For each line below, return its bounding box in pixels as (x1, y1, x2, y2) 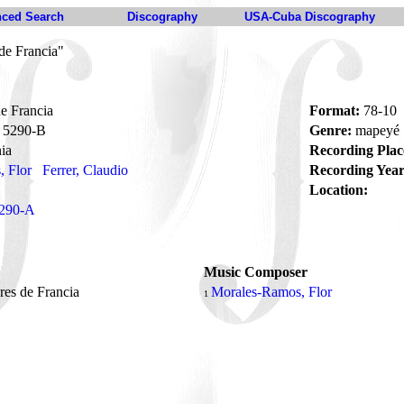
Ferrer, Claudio (42, 162, 128, 178)
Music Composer (204, 264, 308, 280)
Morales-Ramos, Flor (211, 284, 332, 299)
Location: (309, 182, 368, 197)
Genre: (309, 123, 352, 138)
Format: (309, 103, 360, 118)
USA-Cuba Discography (244, 10, 375, 23)
